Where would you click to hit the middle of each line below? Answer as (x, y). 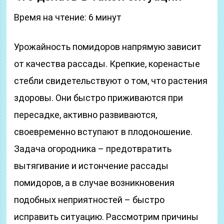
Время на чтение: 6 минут (68, 17)
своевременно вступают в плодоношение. (103, 132)
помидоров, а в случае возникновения (94, 183)
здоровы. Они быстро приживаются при (99, 98)
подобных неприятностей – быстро (89, 200)
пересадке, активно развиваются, (86, 115)
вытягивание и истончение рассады (91, 166)
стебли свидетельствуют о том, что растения (111, 81)
